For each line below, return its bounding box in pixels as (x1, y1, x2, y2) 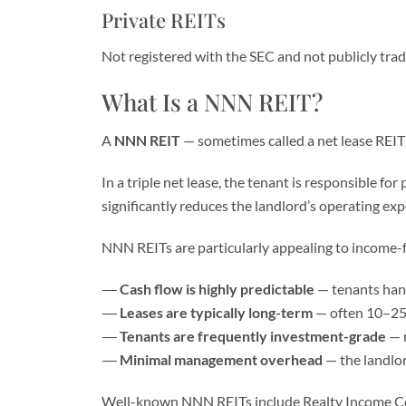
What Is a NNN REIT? (101, 86, 323, 118)
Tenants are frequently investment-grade (120, 327, 386, 344)
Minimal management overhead (120, 351, 323, 368)
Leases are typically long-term (120, 304, 313, 321)
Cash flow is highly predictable (120, 280, 314, 297)
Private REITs (101, 6, 226, 34)
